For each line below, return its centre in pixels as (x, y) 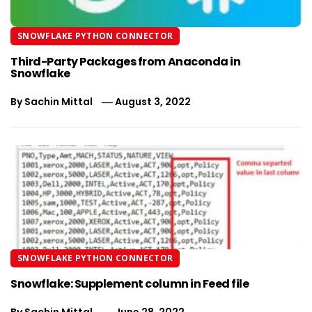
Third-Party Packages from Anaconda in (126, 61)
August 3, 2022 (153, 101)
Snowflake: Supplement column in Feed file (130, 283)
